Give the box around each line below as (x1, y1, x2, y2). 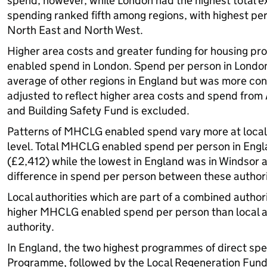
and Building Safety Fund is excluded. (7, 104, 190, 117)
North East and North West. (7, 23, 143, 37)
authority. (7, 220, 54, 234)
